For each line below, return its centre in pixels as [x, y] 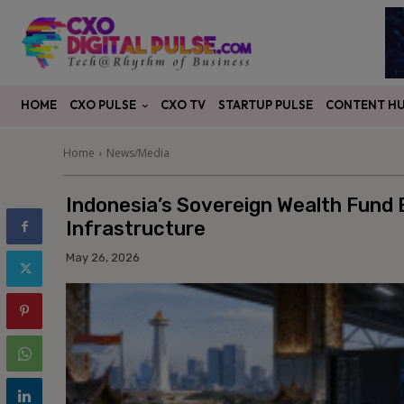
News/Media [138, 153]
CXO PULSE [103, 105]
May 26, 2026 [103, 257]
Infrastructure [136, 229]
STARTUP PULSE [266, 105]
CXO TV [183, 105]
